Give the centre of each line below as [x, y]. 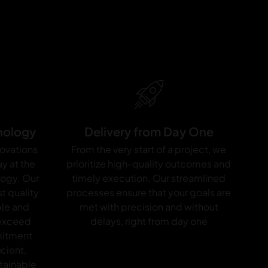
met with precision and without [149, 206]
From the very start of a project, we [149, 149]
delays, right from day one [149, 221]
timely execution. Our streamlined [149, 178]
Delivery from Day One [149, 131]
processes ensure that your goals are [149, 192]
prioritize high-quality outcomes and [149, 163]
